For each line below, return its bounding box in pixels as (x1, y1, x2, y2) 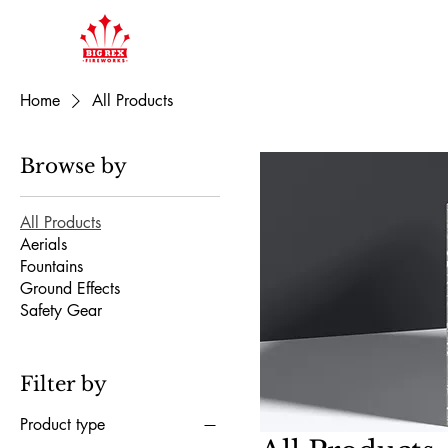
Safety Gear (20, 299, 102, 321)
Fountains (20, 255, 83, 277)
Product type (20, 413, 105, 435)
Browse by (20, 153, 127, 178)
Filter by (20, 371, 107, 396)
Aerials (20, 233, 67, 255)
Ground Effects (20, 277, 120, 299)
